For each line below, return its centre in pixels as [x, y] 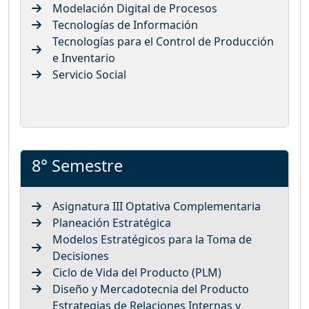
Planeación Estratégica [112, 222]
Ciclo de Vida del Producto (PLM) [137, 272]
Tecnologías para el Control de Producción [163, 41]
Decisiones [81, 256]
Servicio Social [89, 74]
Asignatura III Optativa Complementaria [157, 206]
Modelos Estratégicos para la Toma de [152, 239]
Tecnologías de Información [125, 24]
